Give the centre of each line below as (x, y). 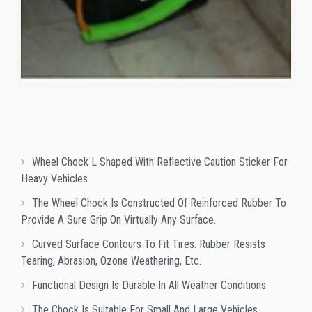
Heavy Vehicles (54, 179)
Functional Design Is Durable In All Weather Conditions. (150, 286)
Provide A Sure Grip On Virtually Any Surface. (118, 220)
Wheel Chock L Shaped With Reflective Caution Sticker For (160, 162)
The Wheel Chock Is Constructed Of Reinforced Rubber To (159, 203)
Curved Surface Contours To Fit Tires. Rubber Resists (149, 244)
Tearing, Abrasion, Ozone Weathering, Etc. (111, 261)
